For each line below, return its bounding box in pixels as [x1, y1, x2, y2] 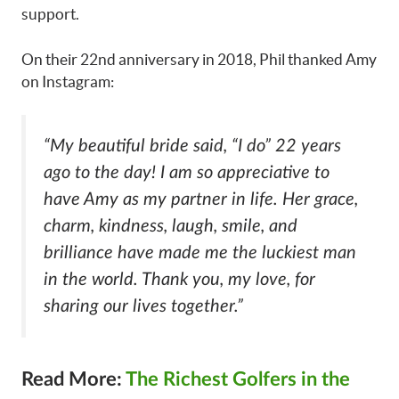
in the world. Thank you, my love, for [44, 271, 315, 289]
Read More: [21, 369, 126, 389]
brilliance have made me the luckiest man [44, 244, 356, 263]
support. [21, 5, 79, 23]
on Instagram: [21, 72, 114, 90]
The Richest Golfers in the [126, 369, 350, 389]
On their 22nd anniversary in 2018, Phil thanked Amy [21, 50, 377, 68]
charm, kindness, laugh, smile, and [44, 217, 297, 236]
